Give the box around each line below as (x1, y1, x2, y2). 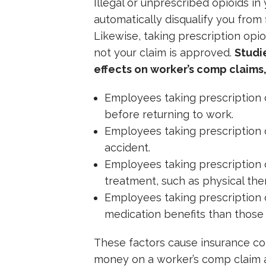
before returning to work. (104, 107, 233, 121)
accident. (104, 141, 150, 154)
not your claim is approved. (94, 46, 235, 59)
